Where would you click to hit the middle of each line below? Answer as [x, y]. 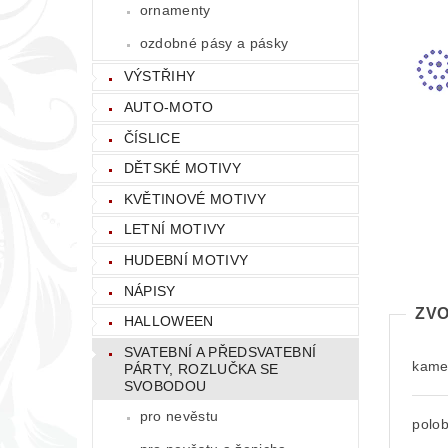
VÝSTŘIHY [159, 76]
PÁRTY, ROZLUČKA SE [201, 368]
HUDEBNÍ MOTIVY [186, 259]
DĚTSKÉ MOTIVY [182, 168]
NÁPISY [149, 290]
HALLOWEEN [168, 321]
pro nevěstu [179, 415]
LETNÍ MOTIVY [174, 229]
